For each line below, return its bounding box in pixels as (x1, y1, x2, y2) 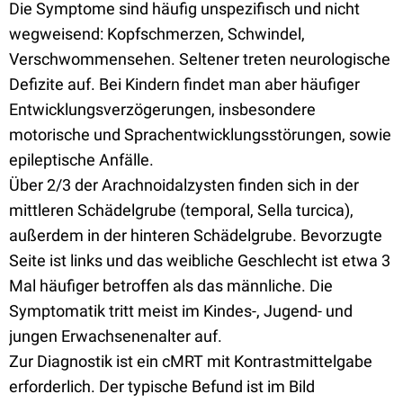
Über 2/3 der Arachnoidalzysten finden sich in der (9, 175, 359, 194)
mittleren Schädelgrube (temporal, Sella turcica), (9, 201, 354, 219)
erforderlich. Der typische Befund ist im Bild (9, 377, 315, 396)
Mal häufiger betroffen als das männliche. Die (9, 276, 333, 295)
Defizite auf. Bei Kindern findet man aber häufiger (9, 75, 360, 94)
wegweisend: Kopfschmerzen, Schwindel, (9, 24, 305, 43)
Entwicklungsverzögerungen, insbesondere (9, 100, 316, 119)
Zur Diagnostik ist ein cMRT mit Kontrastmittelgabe (9, 352, 372, 371)
